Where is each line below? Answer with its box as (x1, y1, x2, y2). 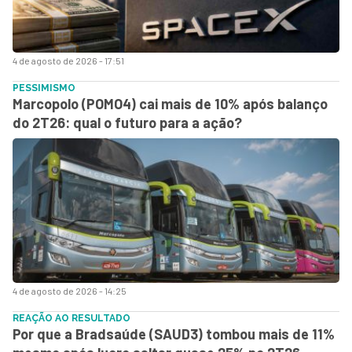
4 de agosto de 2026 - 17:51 (13, 54, 124, 66)
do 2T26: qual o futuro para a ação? (13, 113, 242, 131)
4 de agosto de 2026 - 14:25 (13, 284, 126, 296)
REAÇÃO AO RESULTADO (13, 312, 130, 324)
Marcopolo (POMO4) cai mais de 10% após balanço (13, 94, 328, 112)
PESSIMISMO (13, 82, 75, 93)
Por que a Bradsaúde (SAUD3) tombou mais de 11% (13, 324, 335, 343)
